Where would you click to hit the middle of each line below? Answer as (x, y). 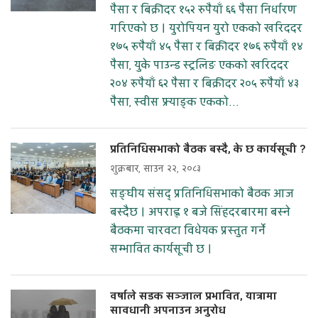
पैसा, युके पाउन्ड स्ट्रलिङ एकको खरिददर (199, 66)
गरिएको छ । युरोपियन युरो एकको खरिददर (206, 29)
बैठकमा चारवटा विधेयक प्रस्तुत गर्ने (188, 231)
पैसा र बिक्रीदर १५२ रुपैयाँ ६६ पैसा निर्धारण (203, 10)
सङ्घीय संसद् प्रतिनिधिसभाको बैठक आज (202, 194)
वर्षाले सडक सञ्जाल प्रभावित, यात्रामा (193, 297)
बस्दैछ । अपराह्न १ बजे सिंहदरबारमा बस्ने (200, 213)
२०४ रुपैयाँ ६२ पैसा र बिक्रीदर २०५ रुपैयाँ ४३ (204, 84)
